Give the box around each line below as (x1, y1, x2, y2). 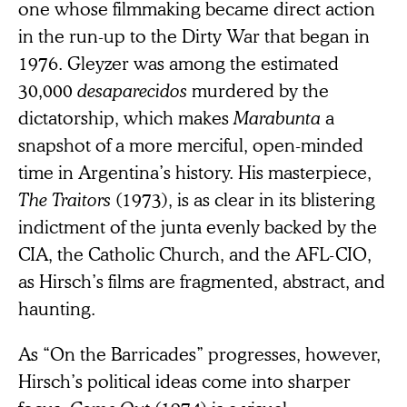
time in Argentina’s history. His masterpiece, (18, 159, 372, 184)
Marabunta (233, 104, 325, 129)
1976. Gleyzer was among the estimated (18, 50, 339, 74)
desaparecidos (77, 77, 187, 102)
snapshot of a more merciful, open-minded (18, 132, 363, 156)
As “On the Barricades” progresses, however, (18, 341, 381, 365)
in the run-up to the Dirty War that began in (18, 23, 370, 47)
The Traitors (18, 186, 115, 211)
